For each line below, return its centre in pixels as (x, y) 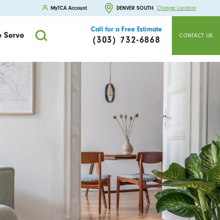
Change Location (177, 8)
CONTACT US (196, 35)
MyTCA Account (69, 8)
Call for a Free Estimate (126, 29)
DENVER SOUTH (135, 8)
